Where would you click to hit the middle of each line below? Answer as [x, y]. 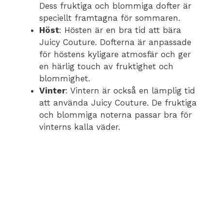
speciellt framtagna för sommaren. [110, 18]
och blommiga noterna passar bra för [116, 115]
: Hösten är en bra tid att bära [120, 30]
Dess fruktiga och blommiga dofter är [115, 6]
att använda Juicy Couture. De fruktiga [118, 103]
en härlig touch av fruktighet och [106, 66]
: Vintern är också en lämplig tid [130, 91]
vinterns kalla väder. [80, 127]
